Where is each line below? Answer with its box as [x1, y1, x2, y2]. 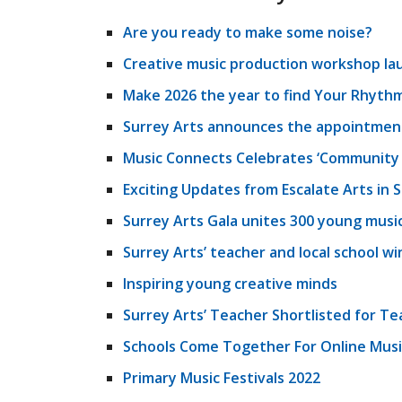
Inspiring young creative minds [123, 274, 337, 293]
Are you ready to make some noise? [123, 22, 372, 42]
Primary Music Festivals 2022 [123, 368, 320, 388]
